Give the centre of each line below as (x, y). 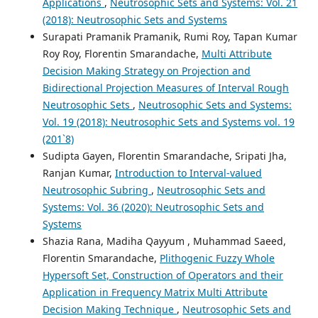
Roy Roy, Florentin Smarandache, (122, 53)
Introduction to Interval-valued (188, 172)
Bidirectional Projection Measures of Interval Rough (165, 87)
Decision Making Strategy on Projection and (146, 70)
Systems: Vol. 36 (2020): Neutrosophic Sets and (153, 207)
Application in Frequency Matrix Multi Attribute (155, 292)
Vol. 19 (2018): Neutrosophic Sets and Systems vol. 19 (168, 121)
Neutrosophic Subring (97, 190)
